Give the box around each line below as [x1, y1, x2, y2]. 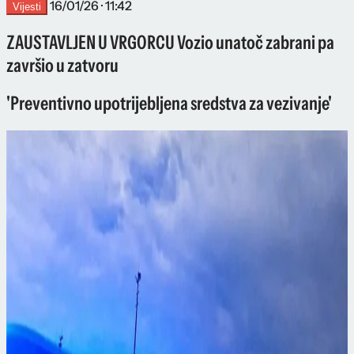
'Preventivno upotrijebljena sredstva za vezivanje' [6, 92, 332, 115]
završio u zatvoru [6, 53, 119, 77]
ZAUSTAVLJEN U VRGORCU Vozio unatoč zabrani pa [6, 30, 334, 54]
